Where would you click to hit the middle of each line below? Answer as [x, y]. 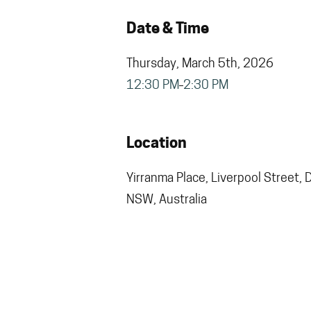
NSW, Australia [167, 200]
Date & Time [168, 27]
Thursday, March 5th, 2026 [200, 64]
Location [157, 142]
